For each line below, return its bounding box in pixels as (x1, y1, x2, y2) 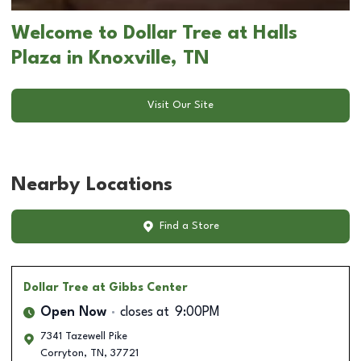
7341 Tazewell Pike (40, 330, 127, 342)
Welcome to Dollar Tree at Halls (11, 23, 297, 44)
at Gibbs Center (92, 281, 188, 293)
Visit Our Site (147, 100, 214, 111)
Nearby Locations (11, 175, 172, 195)
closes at (120, 305, 169, 319)
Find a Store (159, 221, 219, 232)
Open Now (40, 305, 106, 319)
